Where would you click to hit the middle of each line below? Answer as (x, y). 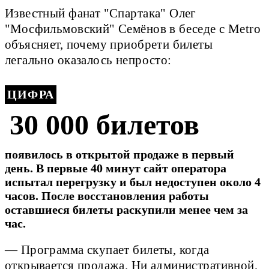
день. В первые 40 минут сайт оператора (116, 168)
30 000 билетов (104, 124)
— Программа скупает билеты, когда (107, 250)
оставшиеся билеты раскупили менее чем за (126, 209)
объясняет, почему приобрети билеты (109, 45)
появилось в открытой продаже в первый (119, 154)
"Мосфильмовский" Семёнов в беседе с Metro (133, 29)
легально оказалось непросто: (88, 60)
